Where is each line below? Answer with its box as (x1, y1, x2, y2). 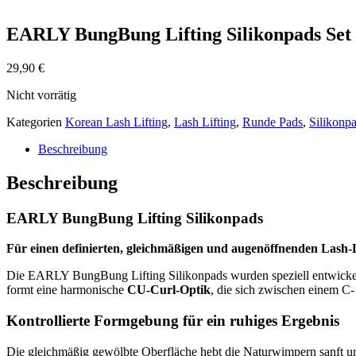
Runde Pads (242, 114, 303, 129)
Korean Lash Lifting (65, 114, 168, 129)
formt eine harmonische (6, 283, 127, 297)
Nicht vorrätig (6, 87, 76, 102)
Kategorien (6, 114, 62, 129)
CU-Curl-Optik (127, 283, 211, 297)
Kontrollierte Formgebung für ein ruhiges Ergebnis (6, 312, 339, 330)
